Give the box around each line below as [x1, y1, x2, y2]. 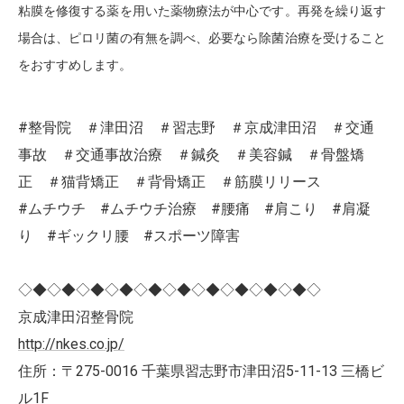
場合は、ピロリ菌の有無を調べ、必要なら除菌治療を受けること [18, 32, 386, 45]
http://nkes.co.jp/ [18, 335, 124, 353]
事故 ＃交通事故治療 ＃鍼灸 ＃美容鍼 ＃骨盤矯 [18, 146, 364, 163]
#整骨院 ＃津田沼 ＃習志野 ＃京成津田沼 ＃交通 [18, 119, 374, 136]
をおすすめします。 [18, 59, 132, 72]
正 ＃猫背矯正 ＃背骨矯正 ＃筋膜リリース [18, 173, 335, 190]
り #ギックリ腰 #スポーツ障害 [18, 227, 240, 244]
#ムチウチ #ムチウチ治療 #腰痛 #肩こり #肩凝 [18, 200, 371, 217]
